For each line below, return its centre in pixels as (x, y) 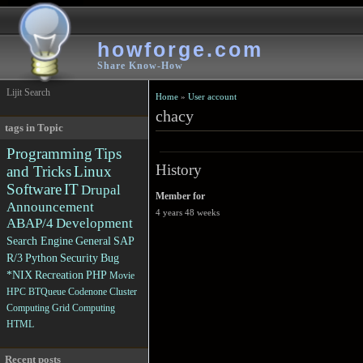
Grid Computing (83, 308)
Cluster (123, 292)
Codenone (88, 292)
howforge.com (180, 49)
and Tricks (39, 171)
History (179, 169)
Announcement (50, 207)
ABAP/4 (30, 223)
